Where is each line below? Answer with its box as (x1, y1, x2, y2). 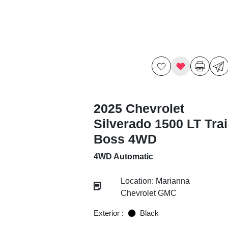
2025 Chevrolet (93, 101, 184, 116)
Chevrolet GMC (120, 189, 177, 197)
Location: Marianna (120, 177, 190, 185)
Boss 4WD (93, 132, 157, 146)
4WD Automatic (93, 152, 153, 161)
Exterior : (93, 209, 124, 217)
